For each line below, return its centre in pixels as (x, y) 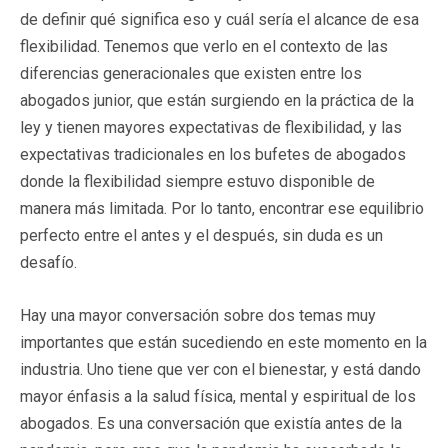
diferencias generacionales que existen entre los (191, 74)
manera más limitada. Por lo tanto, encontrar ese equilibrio (222, 209)
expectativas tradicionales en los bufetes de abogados (213, 155)
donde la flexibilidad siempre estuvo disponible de (197, 182)
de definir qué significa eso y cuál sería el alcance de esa (219, 20)
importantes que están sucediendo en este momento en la (223, 343)
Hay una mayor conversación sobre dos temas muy (198, 316)
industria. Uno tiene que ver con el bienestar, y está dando (220, 370)
